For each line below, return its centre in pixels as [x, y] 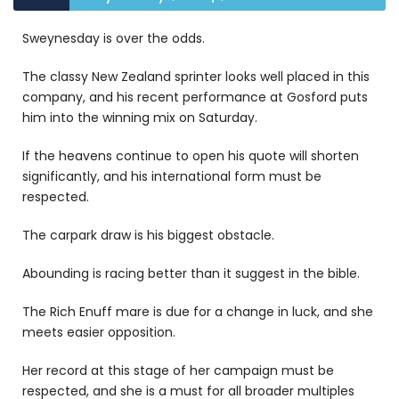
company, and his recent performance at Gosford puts [195, 97]
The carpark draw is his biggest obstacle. [150, 235]
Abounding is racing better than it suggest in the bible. [191, 273]
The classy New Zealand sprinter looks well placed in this [196, 77]
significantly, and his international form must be [172, 176]
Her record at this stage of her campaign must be [178, 370]
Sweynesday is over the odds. [115, 38]
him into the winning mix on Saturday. [140, 118]
